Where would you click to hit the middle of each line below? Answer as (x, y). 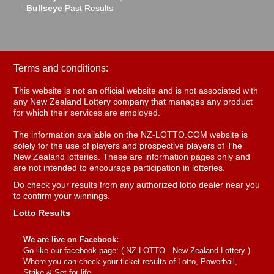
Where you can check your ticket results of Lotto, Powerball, (131, 261)
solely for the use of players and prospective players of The (128, 146)
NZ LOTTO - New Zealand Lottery (186, 250)
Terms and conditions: (61, 68)
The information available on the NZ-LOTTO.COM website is (131, 135)
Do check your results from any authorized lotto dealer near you (137, 185)
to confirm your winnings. (62, 196)
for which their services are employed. (87, 113)
